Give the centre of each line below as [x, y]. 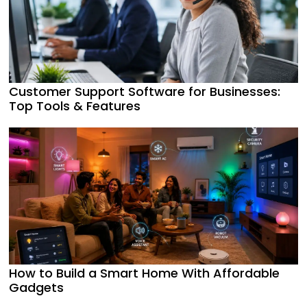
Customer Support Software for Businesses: [145, 91]
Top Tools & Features [75, 106]
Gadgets [36, 287]
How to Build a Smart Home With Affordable [144, 273]
